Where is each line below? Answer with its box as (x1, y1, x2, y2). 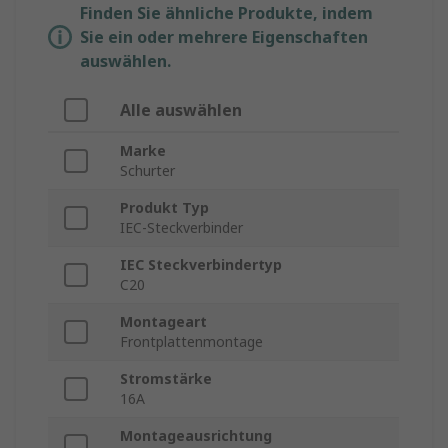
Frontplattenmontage (120, 332, 263, 352)
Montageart (120, 312, 207, 332)
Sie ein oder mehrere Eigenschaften (80, 26, 368, 49)
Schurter (120, 161, 175, 181)
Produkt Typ (120, 198, 209, 218)
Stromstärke (120, 369, 212, 389)
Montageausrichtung (120, 426, 272, 446)
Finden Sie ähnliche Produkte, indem (80, 2, 373, 25)
